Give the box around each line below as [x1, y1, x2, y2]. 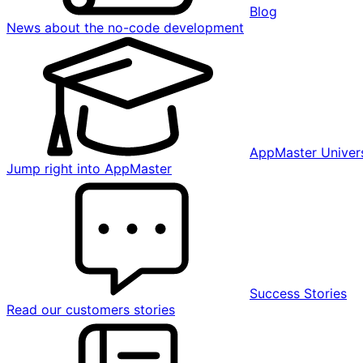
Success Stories [250, 285, 347, 301]
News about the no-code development [6, 19, 244, 36]
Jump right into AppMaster [6, 160, 172, 177]
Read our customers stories [6, 301, 175, 318]
